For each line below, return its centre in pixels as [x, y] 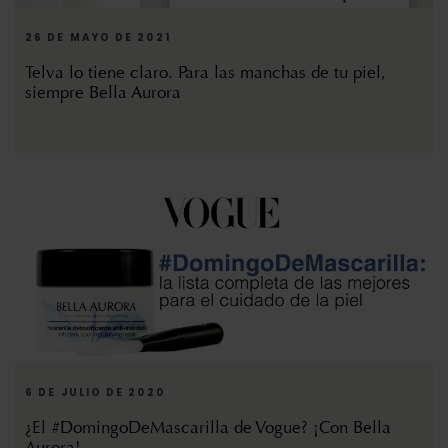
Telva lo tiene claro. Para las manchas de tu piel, [205, 73]
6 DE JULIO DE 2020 [95, 393]
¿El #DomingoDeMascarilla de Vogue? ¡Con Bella [208, 428]
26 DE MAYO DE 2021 [98, 38]
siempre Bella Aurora [103, 93]
